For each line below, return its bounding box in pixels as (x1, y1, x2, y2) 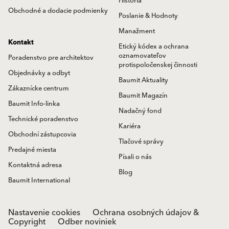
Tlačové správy (119, 136, 164, 147)
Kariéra (119, 121, 141, 132)
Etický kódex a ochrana (119, 41, 189, 52)
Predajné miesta (8, 144, 56, 155)
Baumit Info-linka (8, 98, 60, 109)
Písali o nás (119, 151, 152, 163)
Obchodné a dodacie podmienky (8, 5, 108, 16)
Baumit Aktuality (119, 75, 168, 86)
